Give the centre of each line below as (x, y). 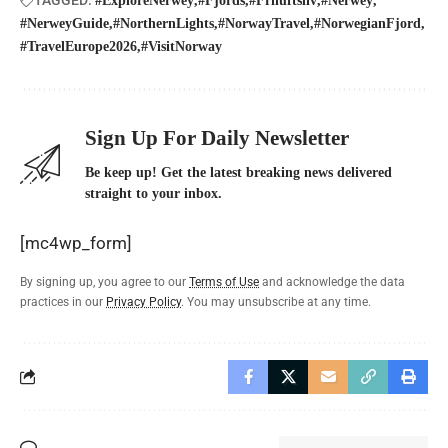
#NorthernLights (163, 23)
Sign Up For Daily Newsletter (217, 137)
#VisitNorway (181, 46)
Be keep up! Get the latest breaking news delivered (238, 172)
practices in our (63, 301)
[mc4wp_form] (76, 242)
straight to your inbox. (153, 193)
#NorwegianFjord (367, 23)
